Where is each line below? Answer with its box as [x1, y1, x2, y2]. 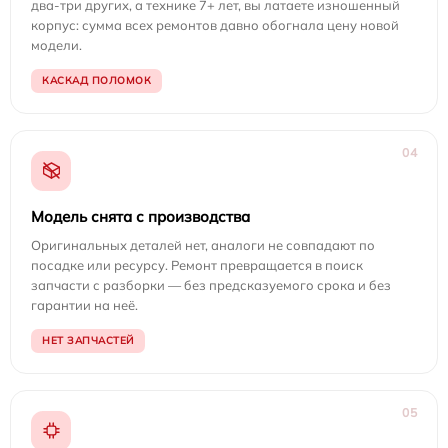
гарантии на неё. [31, 296, 138, 313]
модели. [31, 36, 82, 53]
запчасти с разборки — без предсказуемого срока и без [31, 276, 391, 293]
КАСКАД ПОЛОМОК [42, 73, 151, 87]
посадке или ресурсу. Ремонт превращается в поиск [31, 256, 363, 273]
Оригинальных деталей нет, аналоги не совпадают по [31, 236, 375, 253]
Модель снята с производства [31, 206, 250, 226]
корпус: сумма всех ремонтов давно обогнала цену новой [31, 16, 399, 33]
